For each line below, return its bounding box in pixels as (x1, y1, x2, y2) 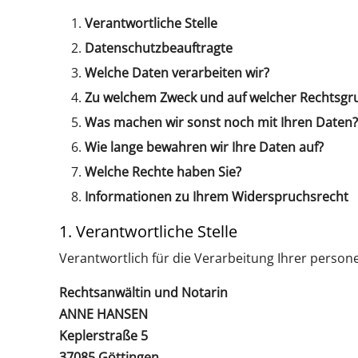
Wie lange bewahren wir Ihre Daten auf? (84, 137, 324, 156)
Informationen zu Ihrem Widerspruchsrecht (84, 187, 348, 205)
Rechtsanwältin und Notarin (58, 283, 228, 301)
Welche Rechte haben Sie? (84, 162, 241, 181)
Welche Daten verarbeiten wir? (84, 63, 269, 82)
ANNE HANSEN (58, 304, 148, 323)
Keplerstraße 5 (58, 326, 148, 344)
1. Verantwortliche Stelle (58, 220, 237, 242)
